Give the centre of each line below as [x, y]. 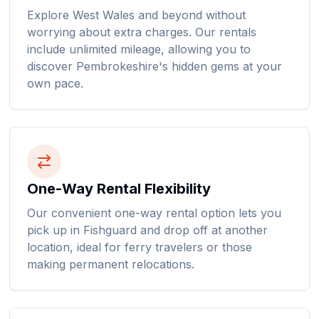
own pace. [56, 83]
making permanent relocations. [111, 264]
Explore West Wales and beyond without [137, 15]
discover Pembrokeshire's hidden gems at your [155, 66]
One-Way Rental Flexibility [119, 189]
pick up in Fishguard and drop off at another [148, 230]
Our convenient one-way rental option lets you [155, 213]
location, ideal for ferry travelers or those [140, 247]
